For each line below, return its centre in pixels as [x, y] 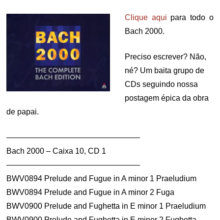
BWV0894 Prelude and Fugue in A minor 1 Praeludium [102, 179]
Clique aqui [146, 17]
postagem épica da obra [167, 98]
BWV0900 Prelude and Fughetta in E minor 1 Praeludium [106, 206]
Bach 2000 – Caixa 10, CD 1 [56, 151]
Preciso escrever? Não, [165, 57]
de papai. [23, 112]
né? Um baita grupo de [165, 70]
